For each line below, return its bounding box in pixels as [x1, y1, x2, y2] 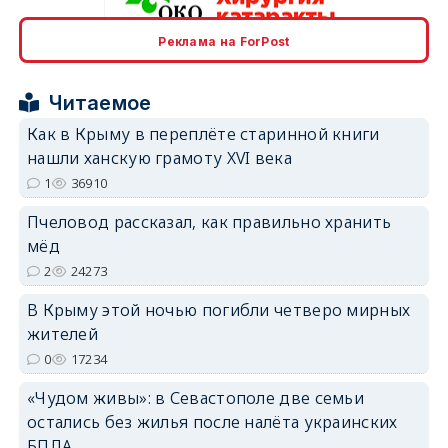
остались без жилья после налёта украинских [26, 410, 398, 433]
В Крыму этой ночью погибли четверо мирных [26, 298, 411, 321]
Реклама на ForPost [158, 33, 290, 49]
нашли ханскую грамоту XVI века [26, 146, 292, 169]
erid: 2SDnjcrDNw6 [334, 62, 430, 77]
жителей [26, 322, 99, 345]
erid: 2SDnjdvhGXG [333, 352, 430, 367]
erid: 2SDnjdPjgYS [340, 207, 430, 222]
